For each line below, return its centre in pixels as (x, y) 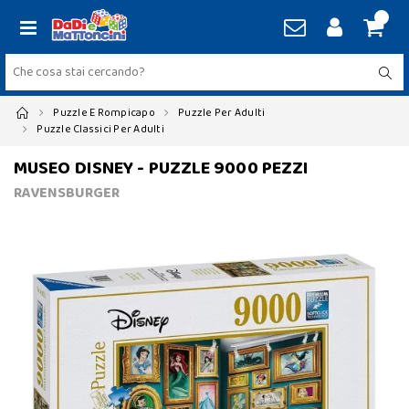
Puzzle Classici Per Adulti (100, 129)
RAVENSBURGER (67, 193)
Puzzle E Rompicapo (104, 113)
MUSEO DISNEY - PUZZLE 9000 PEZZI (162, 168)
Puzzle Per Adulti (222, 113)
